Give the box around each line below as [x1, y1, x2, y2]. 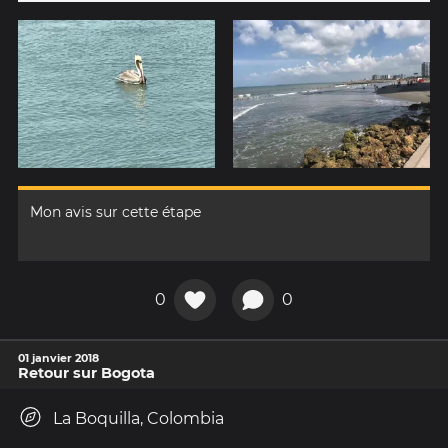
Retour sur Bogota [18, 363, 155, 382]
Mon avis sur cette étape [30, 202, 201, 221]
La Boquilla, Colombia [53, 408, 224, 428]
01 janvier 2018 [18, 350, 99, 365]
